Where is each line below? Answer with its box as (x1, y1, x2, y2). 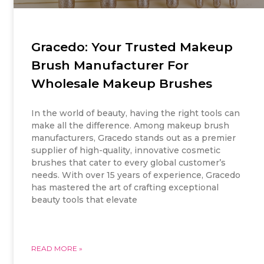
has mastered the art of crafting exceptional (31, 181, 219, 193)
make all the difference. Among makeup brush (31, 120, 230, 131)
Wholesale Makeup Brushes (31, 75, 213, 91)
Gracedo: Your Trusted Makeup (31, 39, 233, 54)
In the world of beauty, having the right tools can (31, 107, 240, 118)
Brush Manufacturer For (31, 57, 189, 72)
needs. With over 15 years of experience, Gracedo (31, 169, 241, 180)
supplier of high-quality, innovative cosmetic (31, 144, 221, 156)
